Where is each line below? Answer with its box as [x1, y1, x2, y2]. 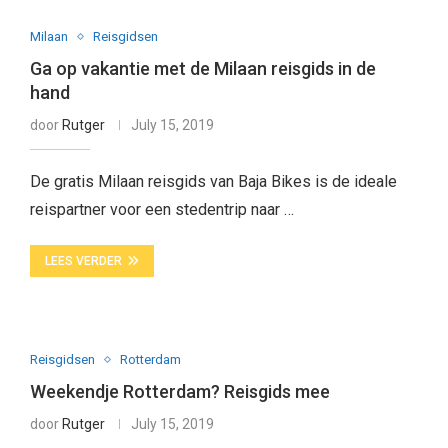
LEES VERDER [44, 254, 122, 268]
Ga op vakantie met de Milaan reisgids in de [29, 58, 376, 79]
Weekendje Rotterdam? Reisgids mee [29, 381, 330, 402]
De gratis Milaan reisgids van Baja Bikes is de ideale [29, 172, 397, 191]
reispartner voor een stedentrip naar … [29, 200, 294, 219]
